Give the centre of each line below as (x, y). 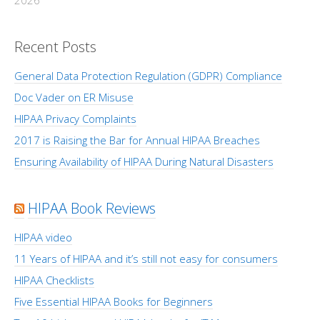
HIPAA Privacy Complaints (75, 119)
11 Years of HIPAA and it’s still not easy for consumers (146, 259)
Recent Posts (55, 47)
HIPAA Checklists (54, 280)
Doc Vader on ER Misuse (74, 97)
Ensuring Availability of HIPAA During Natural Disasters (144, 161)
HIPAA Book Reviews (92, 208)
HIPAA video (43, 237)
